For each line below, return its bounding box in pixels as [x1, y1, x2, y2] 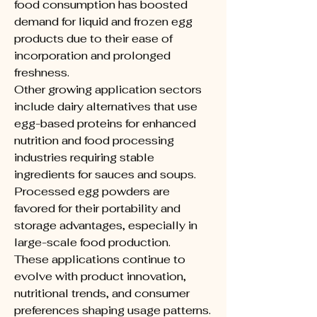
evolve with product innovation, [14, 269, 186, 284]
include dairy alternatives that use [14, 99, 197, 114]
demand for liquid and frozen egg [14, 14, 192, 29]
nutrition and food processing [14, 133, 174, 148]
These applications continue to [14, 252, 185, 267]
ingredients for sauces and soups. [14, 167, 196, 182]
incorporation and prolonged [14, 48, 171, 63]
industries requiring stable [14, 150, 154, 165]
